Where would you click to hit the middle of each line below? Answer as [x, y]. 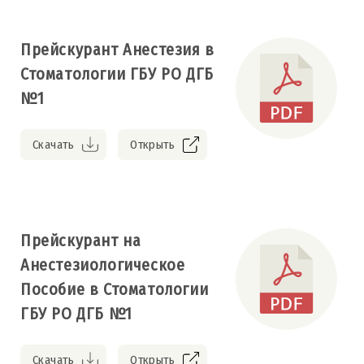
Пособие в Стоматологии [115, 289]
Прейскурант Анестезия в [117, 49]
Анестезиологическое [103, 264]
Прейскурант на [81, 240]
